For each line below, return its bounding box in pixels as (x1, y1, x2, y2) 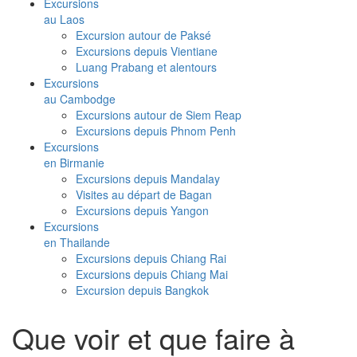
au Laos (44, 10, 84, 27)
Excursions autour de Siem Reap (76, 106, 241, 123)
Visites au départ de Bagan (76, 186, 212, 202)
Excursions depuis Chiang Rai (76, 249, 226, 266)
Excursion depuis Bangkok (76, 281, 209, 298)
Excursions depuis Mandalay (76, 170, 220, 186)
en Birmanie (44, 154, 104, 171)
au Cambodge (44, 90, 116, 107)
